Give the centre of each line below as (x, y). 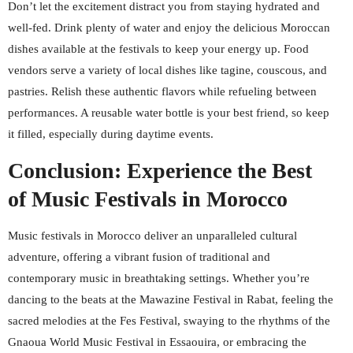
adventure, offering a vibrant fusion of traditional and (139, 257)
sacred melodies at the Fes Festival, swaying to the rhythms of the (169, 321)
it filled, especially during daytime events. (111, 134)
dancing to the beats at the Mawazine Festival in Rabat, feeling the (171, 299)
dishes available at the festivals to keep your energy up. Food (158, 49)
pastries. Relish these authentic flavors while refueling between (162, 91)
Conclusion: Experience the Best (160, 171)
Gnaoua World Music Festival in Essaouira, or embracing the (157, 342)
